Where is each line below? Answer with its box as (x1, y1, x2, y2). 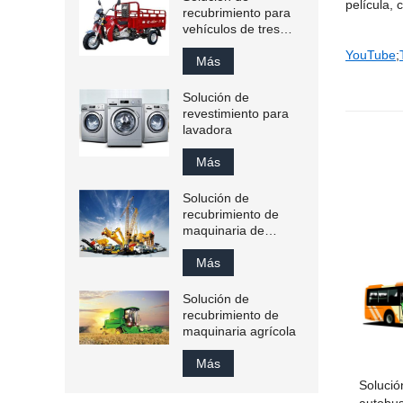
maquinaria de (183, 223, 264, 237)
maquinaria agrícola (183, 324, 296, 338)
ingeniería (183, 239, 239, 254)
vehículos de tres (183, 22, 280, 36)
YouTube (345, 48, 396, 62)
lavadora (183, 122, 232, 137)
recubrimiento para (183, 5, 291, 20)
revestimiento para (183, 106, 289, 121)
